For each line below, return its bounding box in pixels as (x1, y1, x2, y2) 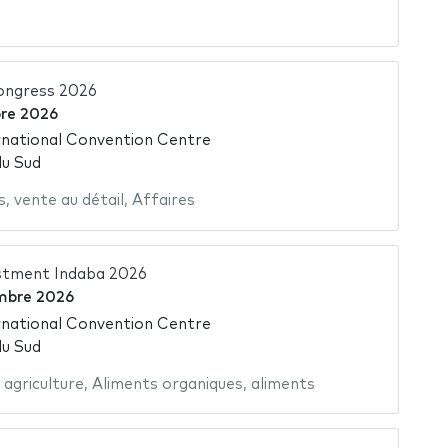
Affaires (131, 193, 195, 209)
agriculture (3, 376, 84, 392)
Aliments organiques (91, 376, 243, 392)
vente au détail (13, 193, 124, 209)
